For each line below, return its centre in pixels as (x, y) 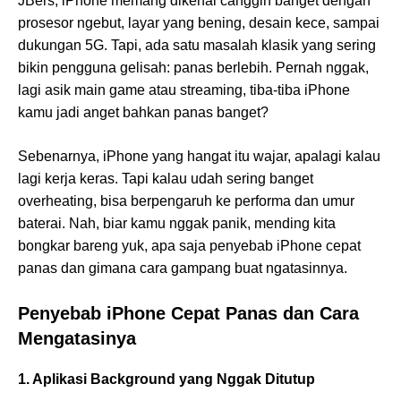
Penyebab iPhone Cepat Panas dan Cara (188, 314)
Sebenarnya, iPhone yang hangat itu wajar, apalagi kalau (199, 157)
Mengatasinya (77, 339)
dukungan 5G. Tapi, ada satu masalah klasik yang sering (197, 46)
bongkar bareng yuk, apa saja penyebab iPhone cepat (189, 246)
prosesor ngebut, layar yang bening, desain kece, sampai (199, 23)
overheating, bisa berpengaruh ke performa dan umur (186, 201)
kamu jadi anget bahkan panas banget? (143, 113)
